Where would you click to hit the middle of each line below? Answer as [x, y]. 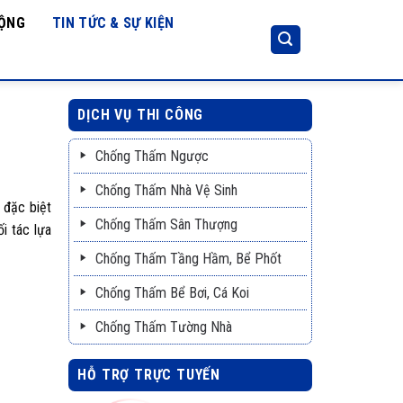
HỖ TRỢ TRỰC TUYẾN [149, 375]
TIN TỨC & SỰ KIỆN [113, 23]
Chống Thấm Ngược [152, 156]
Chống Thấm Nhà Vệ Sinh [167, 190]
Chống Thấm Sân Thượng [167, 224]
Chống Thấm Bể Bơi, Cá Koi [173, 293]
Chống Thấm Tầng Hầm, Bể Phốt [189, 259]
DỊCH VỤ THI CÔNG [141, 115]
